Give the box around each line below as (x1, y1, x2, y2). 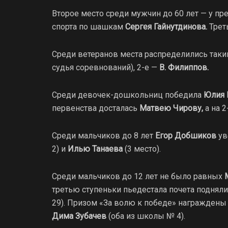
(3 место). (123, 144, 161, 154)
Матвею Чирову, (139, 103, 203, 113)
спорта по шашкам (52, 21, 125, 32)
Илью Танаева (68, 144, 123, 154)
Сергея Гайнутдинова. (125, 21, 207, 32)
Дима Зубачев (52, 211, 106, 221)
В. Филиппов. (157, 62, 209, 72)
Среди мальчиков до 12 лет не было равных (52, 171, 222, 181)
